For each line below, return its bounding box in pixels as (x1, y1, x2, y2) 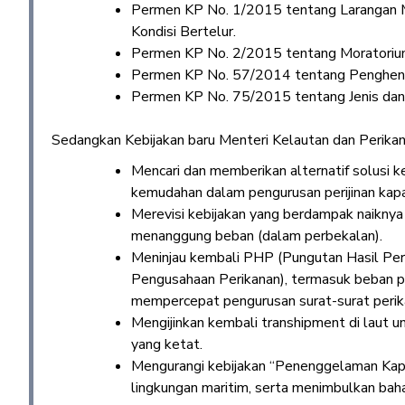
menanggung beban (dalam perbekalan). (131, 226, 382, 246)
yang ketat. (131, 334, 202, 354)
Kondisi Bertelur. (131, 22, 236, 42)
